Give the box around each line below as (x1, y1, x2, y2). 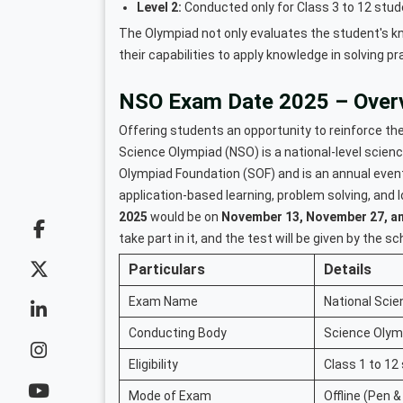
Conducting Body (129, 325, 227, 340)
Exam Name (129, 293, 198, 309)
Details (324, 260, 372, 278)
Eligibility (129, 356, 178, 372)
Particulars (129, 260, 205, 278)
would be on (148, 209, 221, 224)
